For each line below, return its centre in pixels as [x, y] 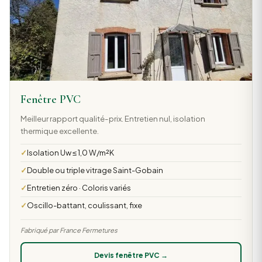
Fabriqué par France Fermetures [69, 230]
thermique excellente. [59, 130]
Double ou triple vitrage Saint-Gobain [95, 170]
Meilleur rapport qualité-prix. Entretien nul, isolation [113, 118]
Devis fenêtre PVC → [131, 255]
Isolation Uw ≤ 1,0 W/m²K [70, 152]
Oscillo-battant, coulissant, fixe [84, 205]
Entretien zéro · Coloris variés [79, 187]
